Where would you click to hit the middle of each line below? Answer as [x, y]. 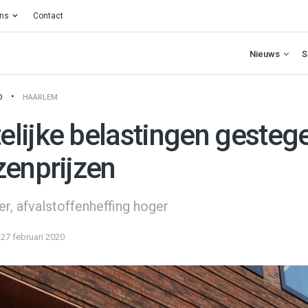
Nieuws [265, 54]
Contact [48, 16]
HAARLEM [40, 97]
